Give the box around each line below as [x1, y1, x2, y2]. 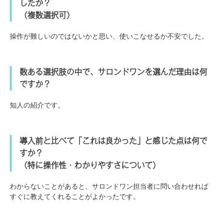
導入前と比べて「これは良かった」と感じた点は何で [20, 136, 207, 145]
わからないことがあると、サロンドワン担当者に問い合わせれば [10, 182, 208, 190]
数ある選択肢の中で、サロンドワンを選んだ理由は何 [20, 67, 207, 76]
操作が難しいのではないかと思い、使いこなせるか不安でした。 [10, 32, 208, 40]
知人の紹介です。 [10, 101, 65, 109]
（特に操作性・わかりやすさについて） [20, 161, 160, 169]
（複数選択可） [20, 11, 74, 19]
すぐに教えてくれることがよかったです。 [10, 192, 140, 200]
